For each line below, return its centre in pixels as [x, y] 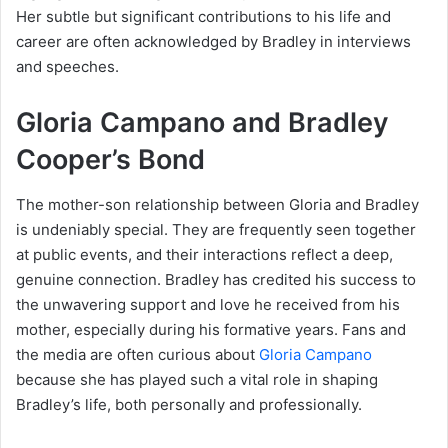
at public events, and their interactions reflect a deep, [204, 254]
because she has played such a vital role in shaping [197, 379]
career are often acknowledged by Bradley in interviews [213, 42]
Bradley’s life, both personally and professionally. [189, 404]
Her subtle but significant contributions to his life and [203, 17]
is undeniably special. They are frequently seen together [216, 229]
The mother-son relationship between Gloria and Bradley [217, 204]
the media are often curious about [137, 354]
